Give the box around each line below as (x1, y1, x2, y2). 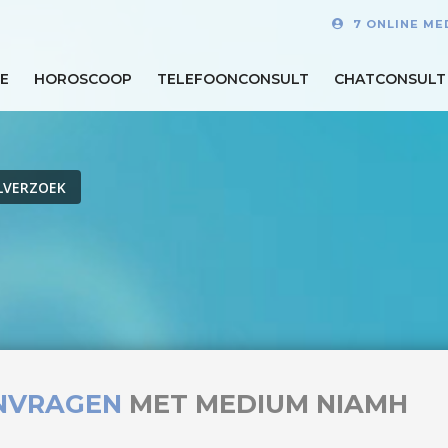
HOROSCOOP (34, 69, 132, 88)
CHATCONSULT (334, 69, 446, 88)
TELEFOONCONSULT (157, 69, 309, 88)
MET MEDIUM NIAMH (129, 388, 408, 420)
